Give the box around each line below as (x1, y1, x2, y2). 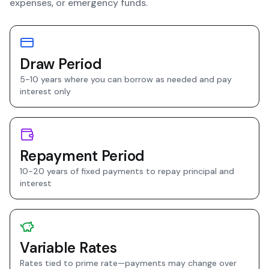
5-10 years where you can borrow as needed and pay (20, 74, 232, 85)
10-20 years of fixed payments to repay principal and (20, 166, 234, 177)
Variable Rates (20, 238, 117, 257)
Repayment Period (20, 147, 145, 165)
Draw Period (20, 55, 102, 73)
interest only (20, 86, 71, 97)
